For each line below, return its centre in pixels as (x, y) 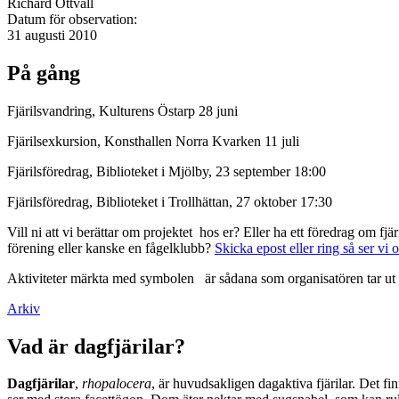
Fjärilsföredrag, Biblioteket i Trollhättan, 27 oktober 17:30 (170, 201)
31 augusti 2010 (52, 35)
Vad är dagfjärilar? (96, 346)
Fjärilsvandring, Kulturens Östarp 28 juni (122, 110)
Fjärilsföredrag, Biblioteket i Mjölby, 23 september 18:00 (167, 171)
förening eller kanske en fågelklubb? (111, 248)
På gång (44, 73)
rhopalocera (117, 384)
